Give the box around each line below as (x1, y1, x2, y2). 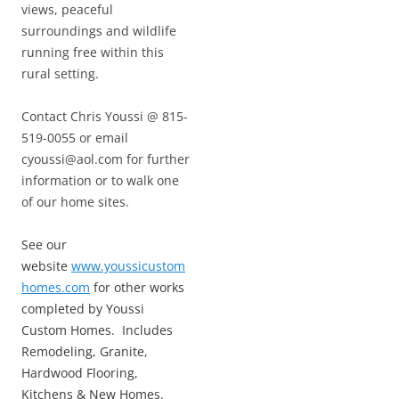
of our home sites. (21, 193, 129, 210)
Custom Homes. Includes (21, 322, 173, 338)
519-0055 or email (21, 129, 128, 146)
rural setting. (21, 65, 99, 82)
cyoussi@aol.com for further (21, 151, 190, 167)
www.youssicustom (71, 257, 185, 274)
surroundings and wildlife (21, 22, 176, 39)
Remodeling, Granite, (21, 343, 148, 360)
